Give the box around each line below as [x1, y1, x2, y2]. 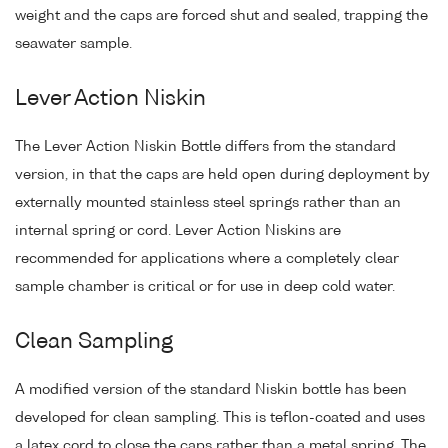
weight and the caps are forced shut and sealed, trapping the [15, 8, 428, 23]
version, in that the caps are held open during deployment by [15, 167, 430, 182]
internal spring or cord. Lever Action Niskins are [15, 223, 341, 238]
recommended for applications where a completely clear [15, 251, 399, 266]
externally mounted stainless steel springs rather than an [15, 195, 401, 210]
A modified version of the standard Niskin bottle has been [15, 382, 407, 397]
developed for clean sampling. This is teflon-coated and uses [15, 410, 425, 425]
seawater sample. [15, 36, 132, 51]
